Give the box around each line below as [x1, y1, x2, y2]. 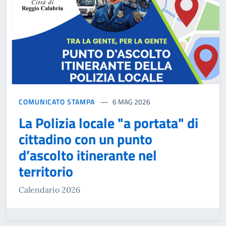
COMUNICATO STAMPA [19, 96, 95, 107]
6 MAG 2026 [112, 96, 151, 107]
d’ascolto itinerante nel [19, 144, 157, 166]
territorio [19, 160, 73, 182]
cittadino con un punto [19, 128, 152, 150]
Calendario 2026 [19, 184, 80, 195]
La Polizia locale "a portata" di [19, 111, 198, 134]
